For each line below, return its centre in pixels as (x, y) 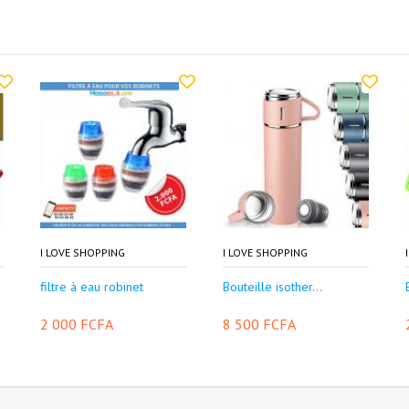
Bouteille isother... (273, 287)
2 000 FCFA (77, 324)
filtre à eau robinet (92, 287)
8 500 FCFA (259, 324)
